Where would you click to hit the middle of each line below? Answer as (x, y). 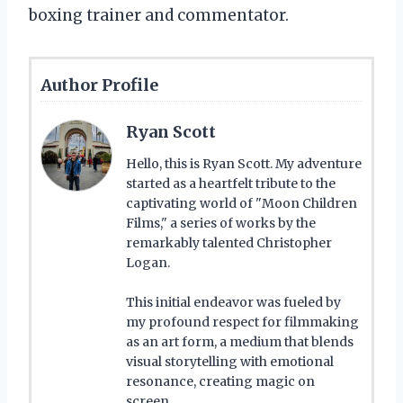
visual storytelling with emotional (230, 361)
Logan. (148, 262)
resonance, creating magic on (220, 381)
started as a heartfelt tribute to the (231, 183)
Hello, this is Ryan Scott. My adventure (244, 163)
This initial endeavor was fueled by (233, 302)
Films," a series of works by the (221, 223)
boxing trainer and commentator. (159, 15)
